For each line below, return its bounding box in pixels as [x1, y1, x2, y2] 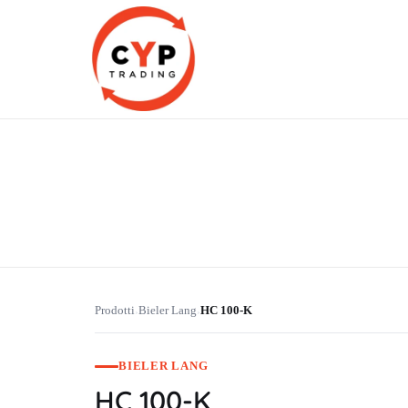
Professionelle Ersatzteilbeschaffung [98, 166, 111, 179]
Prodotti [95, 304, 135, 317]
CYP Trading [106, 163, 127, 188]
